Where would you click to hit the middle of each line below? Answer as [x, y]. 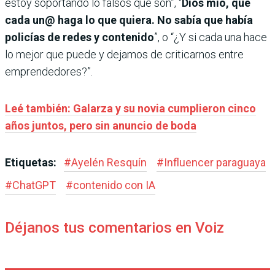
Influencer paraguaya [215, 163]
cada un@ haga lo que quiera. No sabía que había [129, 20]
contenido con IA [114, 185]
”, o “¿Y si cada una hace [211, 37]
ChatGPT [34, 185]
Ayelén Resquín [109, 163]
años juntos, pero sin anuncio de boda [101, 126]
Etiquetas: [32, 163]
